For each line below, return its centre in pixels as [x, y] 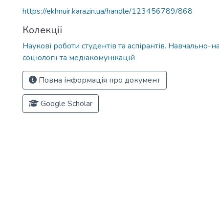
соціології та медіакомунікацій [79, 58]
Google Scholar [66, 104]
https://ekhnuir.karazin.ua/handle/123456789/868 [108, 11]
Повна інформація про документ [99, 80]
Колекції [42, 30]
